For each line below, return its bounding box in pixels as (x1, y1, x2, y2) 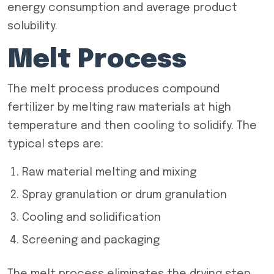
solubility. (7, 21, 57, 32)
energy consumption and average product (7, 2, 237, 13)
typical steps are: (7, 139, 103, 150)
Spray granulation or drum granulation (22, 190, 227, 201)
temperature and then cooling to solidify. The (7, 120, 257, 131)
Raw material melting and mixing (22, 167, 196, 178)
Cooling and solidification (22, 212, 161, 223)
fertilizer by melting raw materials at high (7, 102, 231, 113)
